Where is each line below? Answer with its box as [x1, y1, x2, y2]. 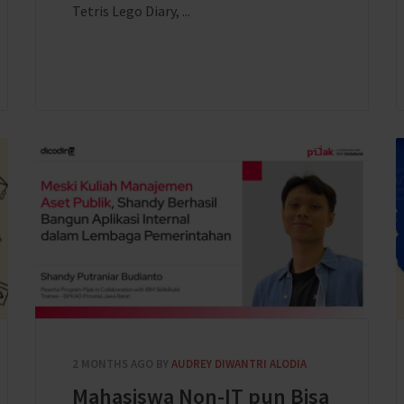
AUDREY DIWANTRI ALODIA [171, 356, 307, 372]
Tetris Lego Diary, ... [72, 2, 190, 20]
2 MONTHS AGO [72, 356, 153, 372]
